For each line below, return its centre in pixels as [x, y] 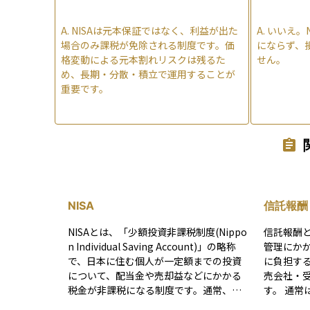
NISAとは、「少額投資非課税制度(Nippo [157, 231]
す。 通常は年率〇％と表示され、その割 [274, 290]
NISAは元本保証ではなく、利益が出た [155, 30]
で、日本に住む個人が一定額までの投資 [155, 261]
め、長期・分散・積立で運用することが [148, 74]
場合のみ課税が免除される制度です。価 [148, 45]
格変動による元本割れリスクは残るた [143, 59]
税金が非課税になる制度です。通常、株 [155, 290]
